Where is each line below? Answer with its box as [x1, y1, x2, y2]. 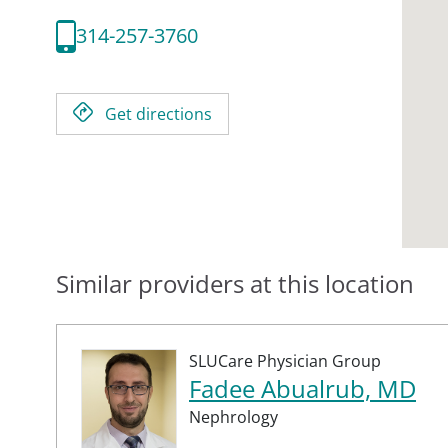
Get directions [105, 102, 212, 125]
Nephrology [189, 405, 278, 428]
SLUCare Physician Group [189, 349, 381, 372]
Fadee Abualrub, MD [189, 371, 416, 405]
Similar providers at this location [56, 266, 414, 300]
